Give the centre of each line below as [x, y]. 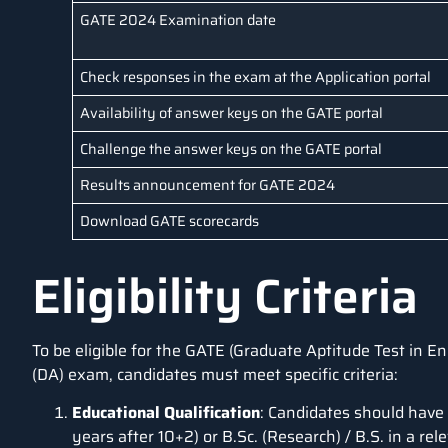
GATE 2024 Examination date [178, 19]
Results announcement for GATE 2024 [208, 184]
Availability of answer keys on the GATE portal [232, 112]
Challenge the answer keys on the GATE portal [231, 148]
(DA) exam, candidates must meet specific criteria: [215, 374]
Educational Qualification [166, 413]
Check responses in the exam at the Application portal [257, 76]
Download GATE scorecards [171, 220]
